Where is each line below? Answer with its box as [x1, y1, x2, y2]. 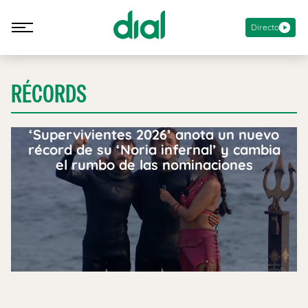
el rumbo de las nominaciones [55, 156, 253, 173]
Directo [251, 21, 279, 32]
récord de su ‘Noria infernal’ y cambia [27, 141, 280, 158]
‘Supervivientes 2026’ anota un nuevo [29, 126, 279, 143]
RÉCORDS [11, 78, 87, 110]
